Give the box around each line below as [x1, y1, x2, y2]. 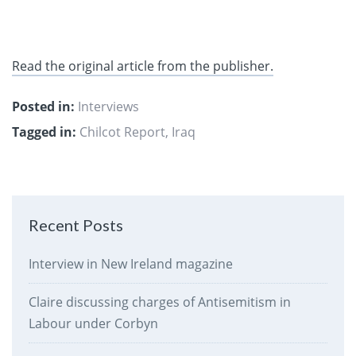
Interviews [78, 97, 139, 115]
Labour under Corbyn [28, 315, 158, 333]
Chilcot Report [79, 122, 165, 141]
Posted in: [12, 97, 75, 115]
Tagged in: [12, 122, 76, 141]
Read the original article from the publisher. [12, 57, 273, 75]
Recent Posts [28, 215, 123, 235]
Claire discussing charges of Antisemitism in [28, 293, 291, 311]
